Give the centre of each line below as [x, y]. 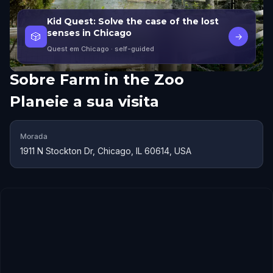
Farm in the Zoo [122, 80]
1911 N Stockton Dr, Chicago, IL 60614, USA [106, 151]
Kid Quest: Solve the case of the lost [133, 21]
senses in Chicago [89, 33]
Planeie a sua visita [84, 101]
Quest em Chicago [78, 49]
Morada [34, 136]
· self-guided [132, 49]
